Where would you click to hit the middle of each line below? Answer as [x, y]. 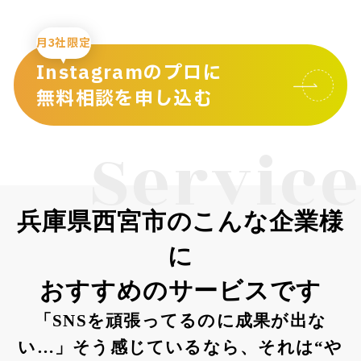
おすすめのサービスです [180, 290]
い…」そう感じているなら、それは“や [180, 347]
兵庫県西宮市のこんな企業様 [180, 221]
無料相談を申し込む [124, 100]
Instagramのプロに [129, 74]
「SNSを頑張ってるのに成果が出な [180, 320]
